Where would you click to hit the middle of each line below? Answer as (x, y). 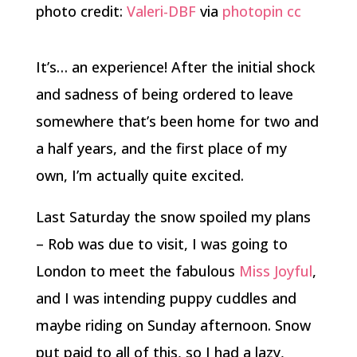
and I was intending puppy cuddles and (166, 298)
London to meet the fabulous (137, 271)
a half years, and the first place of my (161, 148)
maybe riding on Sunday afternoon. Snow (173, 325)
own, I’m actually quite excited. (139, 175)
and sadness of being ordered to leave (164, 94)
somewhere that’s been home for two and (177, 121)
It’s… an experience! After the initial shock (175, 67)
